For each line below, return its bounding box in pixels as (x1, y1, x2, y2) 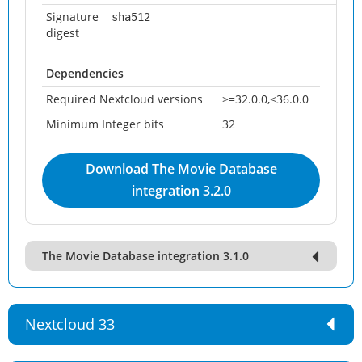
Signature (46, 9, 99, 24)
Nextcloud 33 (25, 314, 115, 334)
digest (46, 25, 79, 40)
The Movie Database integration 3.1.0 (42, 248, 249, 263)
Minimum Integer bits (46, 116, 164, 132)
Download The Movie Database (85, 160, 277, 178)
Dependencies (46, 65, 124, 81)
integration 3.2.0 (131, 182, 231, 200)
